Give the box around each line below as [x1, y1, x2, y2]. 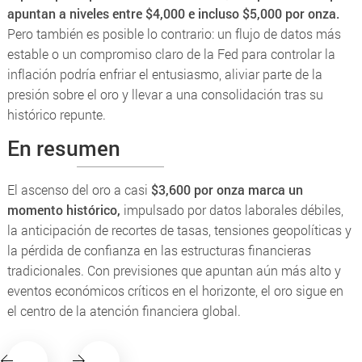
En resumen [6, 133, 120, 162]
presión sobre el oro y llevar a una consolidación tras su [6, 85, 323, 103]
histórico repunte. [6, 105, 106, 123]
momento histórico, [6, 200, 120, 218]
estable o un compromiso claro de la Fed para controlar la [6, 44, 335, 62]
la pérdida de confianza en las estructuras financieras [6, 241, 311, 259]
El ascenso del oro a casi [6, 180, 148, 198]
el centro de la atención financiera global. [6, 301, 241, 319]
